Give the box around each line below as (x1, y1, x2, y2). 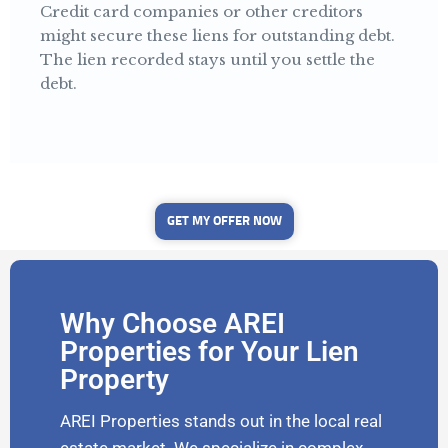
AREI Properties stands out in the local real (60, 411, 382, 432)
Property (60, 363, 169, 397)
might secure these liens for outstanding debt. (40, 26, 395, 46)
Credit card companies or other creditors (40, 2, 363, 22)
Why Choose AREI (60, 307, 285, 341)
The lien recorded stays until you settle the (40, 50, 375, 70)
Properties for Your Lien (60, 335, 359, 369)
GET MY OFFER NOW (166, 215, 282, 229)
